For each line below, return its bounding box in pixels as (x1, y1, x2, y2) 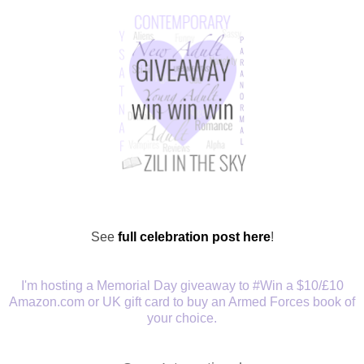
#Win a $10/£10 (252, 279, 344, 293)
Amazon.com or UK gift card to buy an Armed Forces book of (9, 295, 355, 310)
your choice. (147, 311, 217, 326)
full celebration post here (117, 230, 271, 245)
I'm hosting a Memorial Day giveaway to (20, 279, 253, 293)
